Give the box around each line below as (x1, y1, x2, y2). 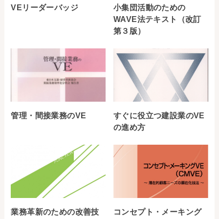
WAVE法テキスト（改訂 (113, 15, 201, 24)
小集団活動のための (113, 3, 186, 12)
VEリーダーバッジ (11, 3, 79, 12)
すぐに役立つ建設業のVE (113, 111, 205, 120)
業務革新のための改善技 (11, 207, 99, 217)
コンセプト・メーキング (113, 207, 202, 217)
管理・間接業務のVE (11, 111, 87, 120)
